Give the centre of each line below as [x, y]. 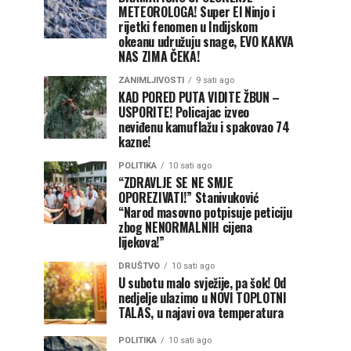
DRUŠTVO [139, 266]
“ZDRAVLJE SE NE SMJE [176, 183]
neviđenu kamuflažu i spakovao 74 [204, 127]
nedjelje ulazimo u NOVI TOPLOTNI [203, 298]
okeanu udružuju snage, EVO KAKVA [206, 42]
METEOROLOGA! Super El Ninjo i [197, 12]
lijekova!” [141, 242]
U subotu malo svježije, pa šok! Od [203, 283]
